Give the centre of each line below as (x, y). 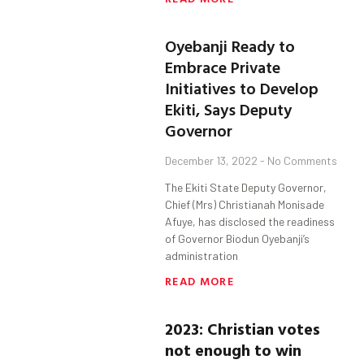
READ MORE (199, 281)
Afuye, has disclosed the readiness (250, 222)
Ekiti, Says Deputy (229, 109)
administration (202, 256)
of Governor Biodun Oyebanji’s (238, 239)
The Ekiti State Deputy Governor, (246, 188)
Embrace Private (223, 67)
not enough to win (234, 350)
